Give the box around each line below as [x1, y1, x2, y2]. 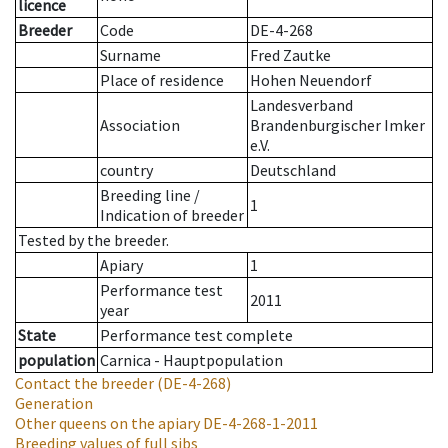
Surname [100, 45, 161, 66]
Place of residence [100, 70, 224, 91]
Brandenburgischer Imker [250, 115, 425, 136]
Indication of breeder [100, 205, 244, 226]
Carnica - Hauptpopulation [100, 350, 283, 371]
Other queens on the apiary [15, 413, 200, 434]
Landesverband [250, 95, 353, 116]
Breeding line [100, 185, 191, 206]
